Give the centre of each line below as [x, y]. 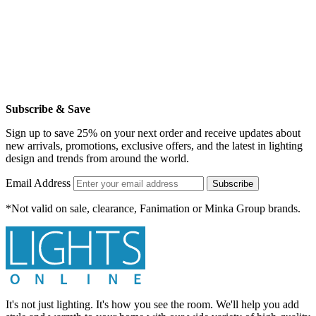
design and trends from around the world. [97, 158]
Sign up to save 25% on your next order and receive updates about [153, 133]
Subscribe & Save [48, 109]
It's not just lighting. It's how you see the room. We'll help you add [152, 304]
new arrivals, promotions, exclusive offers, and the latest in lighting [154, 145]
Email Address [38, 183]
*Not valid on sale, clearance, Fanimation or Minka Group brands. [153, 208]
